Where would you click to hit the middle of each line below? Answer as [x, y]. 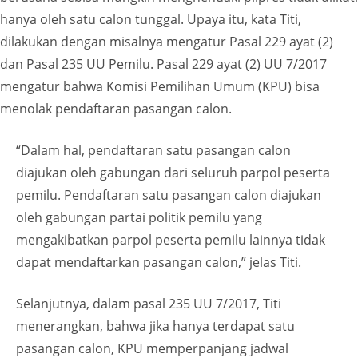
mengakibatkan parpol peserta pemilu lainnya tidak [171, 240]
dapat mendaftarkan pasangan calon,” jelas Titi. [159, 263]
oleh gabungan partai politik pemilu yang [139, 218]
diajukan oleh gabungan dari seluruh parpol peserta [173, 173]
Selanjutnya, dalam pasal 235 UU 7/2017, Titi [149, 304]
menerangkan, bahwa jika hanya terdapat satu [155, 326]
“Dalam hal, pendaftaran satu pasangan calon [153, 151]
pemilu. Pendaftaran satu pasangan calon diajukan [169, 195]
